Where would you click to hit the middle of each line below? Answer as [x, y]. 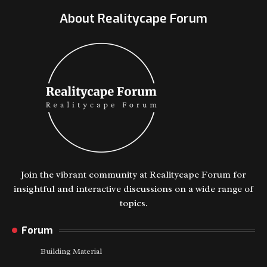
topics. [133, 204]
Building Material [71, 252]
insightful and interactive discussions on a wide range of [133, 189]
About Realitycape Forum [133, 19]
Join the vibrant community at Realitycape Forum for [133, 175]
